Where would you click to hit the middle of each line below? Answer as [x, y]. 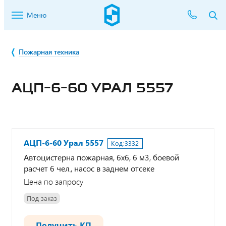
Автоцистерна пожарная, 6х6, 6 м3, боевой [101, 157]
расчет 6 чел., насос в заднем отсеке [89, 168]
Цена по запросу [53, 182]
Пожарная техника [49, 52]
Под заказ [42, 198]
